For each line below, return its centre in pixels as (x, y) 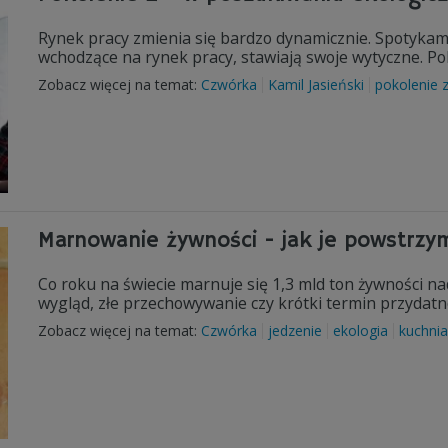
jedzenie (295, 330)
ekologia (360, 330)
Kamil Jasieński (316, 84)
